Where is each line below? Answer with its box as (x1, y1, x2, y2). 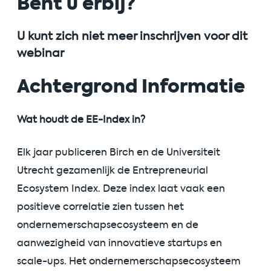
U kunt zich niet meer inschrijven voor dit (17, 28, 247, 44)
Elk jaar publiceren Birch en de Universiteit (17, 146, 220, 159)
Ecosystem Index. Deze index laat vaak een (17, 182, 225, 195)
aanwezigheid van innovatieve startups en (17, 237, 222, 250)
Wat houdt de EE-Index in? (17, 113, 145, 126)
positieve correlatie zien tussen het (17, 200, 184, 214)
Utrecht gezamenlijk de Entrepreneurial (17, 164, 208, 177)
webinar (17, 45, 64, 61)
